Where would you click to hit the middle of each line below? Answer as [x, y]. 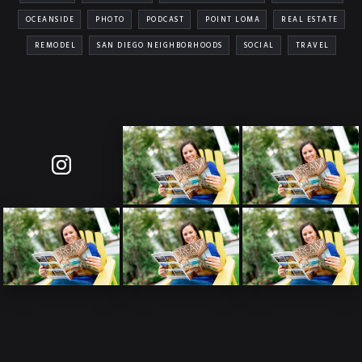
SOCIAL [259, 46]
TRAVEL [312, 46]
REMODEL [55, 46]
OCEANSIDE [50, 20]
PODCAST [165, 20]
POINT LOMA [233, 20]
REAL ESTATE [310, 20]
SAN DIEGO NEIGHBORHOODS [160, 46]
